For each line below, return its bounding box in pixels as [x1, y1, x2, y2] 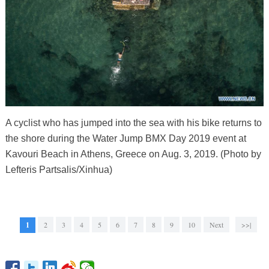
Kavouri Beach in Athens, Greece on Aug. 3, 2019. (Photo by [5, 148, 261, 159]
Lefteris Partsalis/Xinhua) [5, 164, 112, 175]
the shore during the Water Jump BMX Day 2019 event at [5, 133, 246, 144]
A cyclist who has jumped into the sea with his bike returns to [5, 117, 262, 128]
